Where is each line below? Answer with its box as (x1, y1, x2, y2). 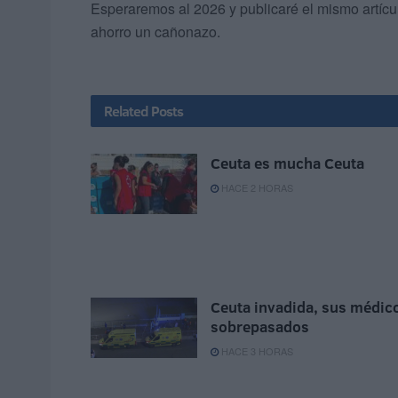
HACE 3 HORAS (219, 344, 293, 359)
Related (104, 101, 148, 122)
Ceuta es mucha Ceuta (211, 153, 364, 174)
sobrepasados (211, 316, 309, 338)
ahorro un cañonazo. (91, 21, 220, 43)
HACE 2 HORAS (219, 180, 293, 195)
